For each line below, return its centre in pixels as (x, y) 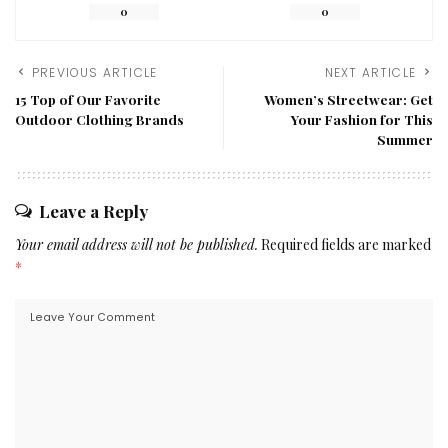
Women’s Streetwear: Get (348, 98)
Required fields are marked (346, 244)
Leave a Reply (93, 210)
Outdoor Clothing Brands (99, 118)
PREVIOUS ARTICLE (95, 72)
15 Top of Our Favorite (88, 98)
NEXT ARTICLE (370, 72)
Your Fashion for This (362, 118)
